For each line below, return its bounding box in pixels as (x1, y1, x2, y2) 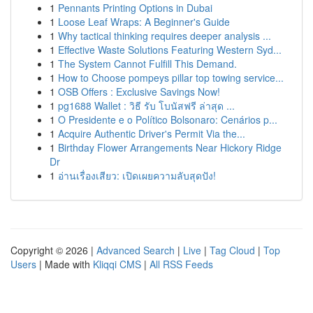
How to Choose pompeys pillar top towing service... (58, 71, 284, 85)
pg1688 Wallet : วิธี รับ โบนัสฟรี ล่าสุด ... (58, 99, 235, 112)
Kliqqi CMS (93, 257, 141, 271)
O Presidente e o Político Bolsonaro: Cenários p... (58, 112, 277, 126)
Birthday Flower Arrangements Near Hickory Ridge (58, 140, 282, 154)
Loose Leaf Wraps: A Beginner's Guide (58, 15, 230, 29)
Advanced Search (96, 243, 175, 257)
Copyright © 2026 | (10, 243, 96, 257)
